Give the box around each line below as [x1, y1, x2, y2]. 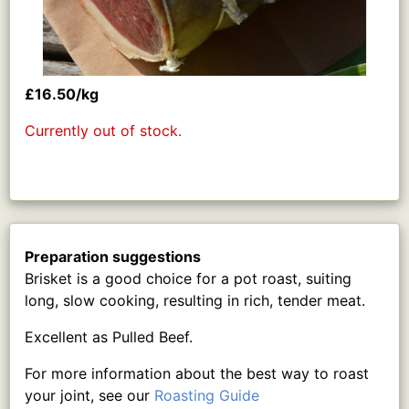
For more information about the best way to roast [25, 363, 369, 383]
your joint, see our [25, 385, 154, 404]
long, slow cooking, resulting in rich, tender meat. [25, 290, 365, 309]
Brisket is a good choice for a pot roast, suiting [25, 268, 351, 288]
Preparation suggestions [25, 246, 201, 266]
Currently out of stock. [25, 121, 182, 140]
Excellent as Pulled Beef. [25, 327, 193, 346]
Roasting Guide [154, 385, 259, 404]
